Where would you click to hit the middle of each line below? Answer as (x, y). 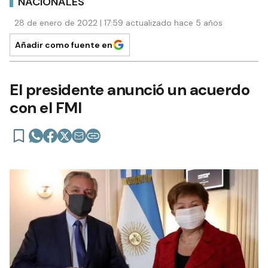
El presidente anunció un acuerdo (130, 90)
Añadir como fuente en (64, 45)
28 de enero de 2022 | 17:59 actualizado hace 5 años (118, 23)
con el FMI (45, 108)
